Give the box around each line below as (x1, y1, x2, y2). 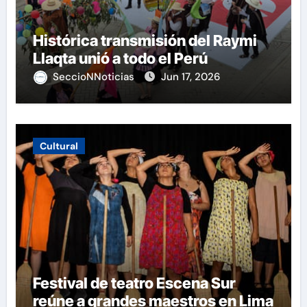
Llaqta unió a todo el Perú (32, 49, 208, 67)
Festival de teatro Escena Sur (32, 273, 236, 292)
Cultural (39, 139, 78, 152)
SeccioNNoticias (52, 69, 137, 84)
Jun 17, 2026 (160, 69, 220, 84)
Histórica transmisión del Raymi (32, 31, 257, 49)
